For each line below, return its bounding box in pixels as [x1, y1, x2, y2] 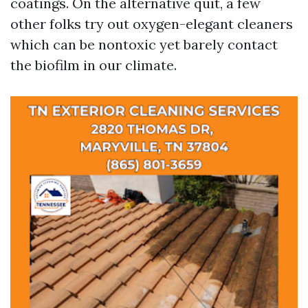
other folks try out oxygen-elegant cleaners [10, 15, 293, 32]
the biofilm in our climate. [10, 56, 177, 74]
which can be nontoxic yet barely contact [10, 36, 278, 53]
